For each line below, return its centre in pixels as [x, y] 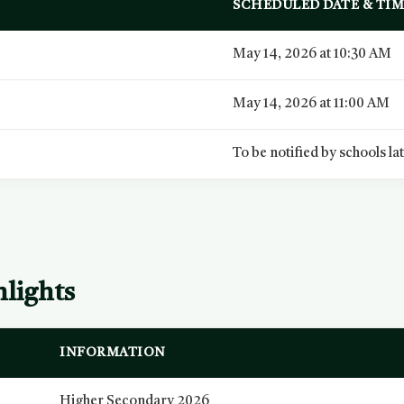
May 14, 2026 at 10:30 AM [312, 55]
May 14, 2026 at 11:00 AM [312, 104]
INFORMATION [113, 353]
